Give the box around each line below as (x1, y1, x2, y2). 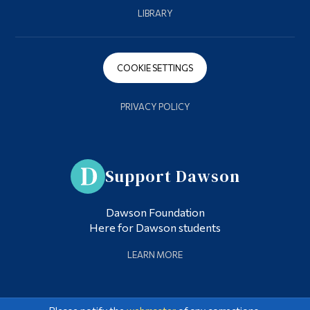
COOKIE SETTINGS (117, 62, 193, 73)
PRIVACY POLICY (120, 100, 190, 112)
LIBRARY (137, 7, 173, 19)
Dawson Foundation (105, 205, 205, 219)
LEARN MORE (127, 248, 183, 260)
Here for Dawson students (89, 220, 221, 234)
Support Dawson (104, 165, 240, 188)
